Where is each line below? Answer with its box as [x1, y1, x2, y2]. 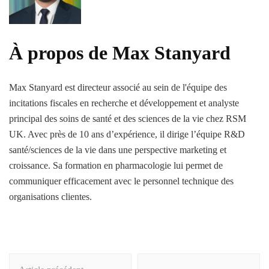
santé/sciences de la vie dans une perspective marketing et [9, 145, 226, 156]
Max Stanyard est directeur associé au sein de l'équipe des [9, 82, 227, 93]
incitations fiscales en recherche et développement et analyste [9, 98, 239, 109]
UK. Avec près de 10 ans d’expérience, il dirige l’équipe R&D [9, 129, 245, 140]
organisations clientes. [9, 192, 92, 202]
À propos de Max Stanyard [9, 41, 231, 64]
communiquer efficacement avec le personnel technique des [9, 176, 234, 187]
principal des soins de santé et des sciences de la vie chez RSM [9, 113, 246, 124]
